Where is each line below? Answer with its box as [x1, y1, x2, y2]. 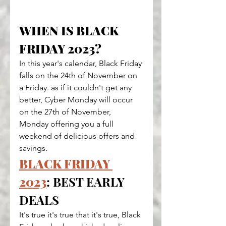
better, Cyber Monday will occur [19, 95, 135, 105]
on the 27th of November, [19, 107, 113, 117]
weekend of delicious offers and [19, 131, 137, 141]
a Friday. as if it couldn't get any [19, 83, 134, 93]
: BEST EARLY [46, 174, 128, 190]
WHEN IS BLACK [19, 22, 121, 39]
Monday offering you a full [19, 119, 116, 129]
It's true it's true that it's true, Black [19, 210, 143, 220]
